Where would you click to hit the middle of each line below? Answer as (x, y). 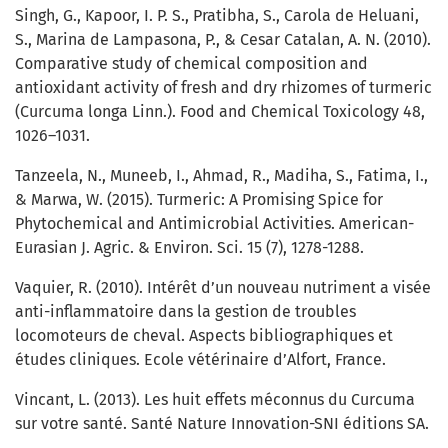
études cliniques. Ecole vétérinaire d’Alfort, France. (200, 360)
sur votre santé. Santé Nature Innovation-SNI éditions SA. (222, 424)
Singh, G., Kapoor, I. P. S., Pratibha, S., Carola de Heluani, (217, 16)
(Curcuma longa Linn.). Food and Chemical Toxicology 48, (220, 112)
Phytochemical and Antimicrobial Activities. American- (214, 224)
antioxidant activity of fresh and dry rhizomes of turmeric (223, 88)
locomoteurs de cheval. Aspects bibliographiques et (204, 336)
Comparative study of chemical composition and (191, 64)
